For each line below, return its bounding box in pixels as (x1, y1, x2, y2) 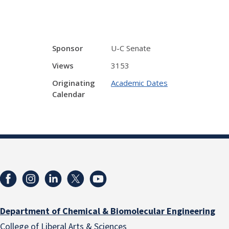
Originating (52, 78, 95, 88)
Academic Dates (111, 78, 168, 88)
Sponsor (52, 43, 83, 53)
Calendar (52, 89, 85, 99)
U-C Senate (111, 43, 151, 53)
